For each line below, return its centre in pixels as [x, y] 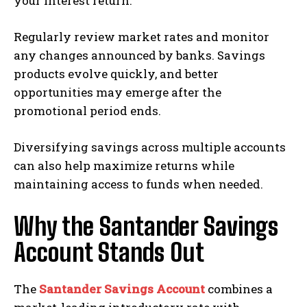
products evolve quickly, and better [116, 73]
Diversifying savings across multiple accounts [150, 147]
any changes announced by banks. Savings [139, 55]
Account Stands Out [109, 252]
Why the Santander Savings [146, 226]
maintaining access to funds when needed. [138, 184]
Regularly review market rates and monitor [142, 36]
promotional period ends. [87, 110]
